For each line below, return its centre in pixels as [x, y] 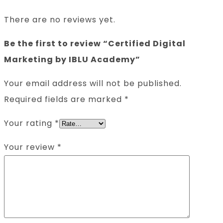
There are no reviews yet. [60, 19]
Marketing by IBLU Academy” [72, 59]
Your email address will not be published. [93, 83]
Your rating [29, 123]
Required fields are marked [64, 99]
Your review [31, 147]
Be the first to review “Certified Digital [95, 43]
